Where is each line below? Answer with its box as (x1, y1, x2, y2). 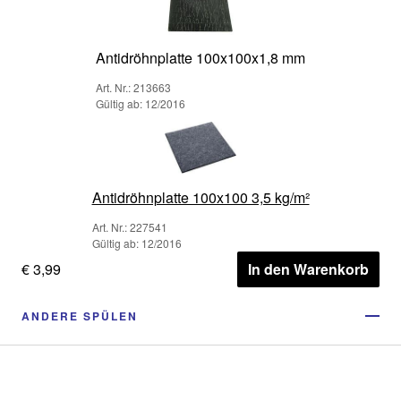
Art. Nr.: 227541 (91, 219, 167, 235)
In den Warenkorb (248, 259, 369, 279)
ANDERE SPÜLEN (21, 308, 138, 324)
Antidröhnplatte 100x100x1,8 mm (96, 47, 305, 68)
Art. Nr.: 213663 (96, 80, 171, 95)
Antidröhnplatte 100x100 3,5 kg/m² (91, 187, 310, 208)
